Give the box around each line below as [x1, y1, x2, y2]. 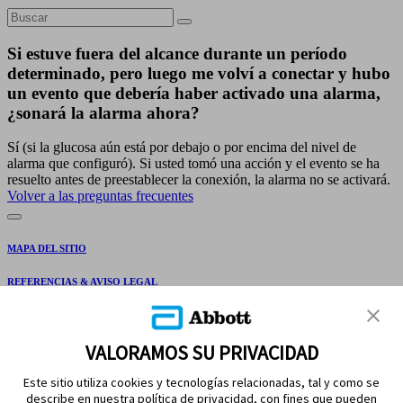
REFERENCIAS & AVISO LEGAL [7, 276, 157, 288]
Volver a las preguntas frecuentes [7, 188, 193, 204]
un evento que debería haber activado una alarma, [7, 83, 381, 103]
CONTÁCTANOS [7, 309, 84, 321]
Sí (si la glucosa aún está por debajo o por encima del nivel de [7, 139, 356, 156]
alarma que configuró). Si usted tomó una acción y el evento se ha [7, 156, 380, 172]
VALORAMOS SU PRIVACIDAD [85, 340, 318, 365]
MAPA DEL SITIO [7, 243, 86, 255]
